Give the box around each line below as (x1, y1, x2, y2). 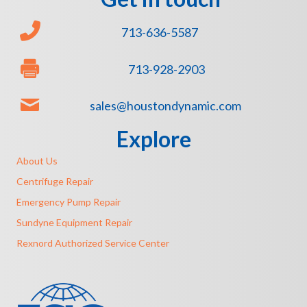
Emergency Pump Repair (16, 196, 121, 208)
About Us (16, 155, 58, 167)
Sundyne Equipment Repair (16, 217, 132, 229)
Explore (116, 125, 191, 153)
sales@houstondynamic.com (90, 98, 241, 114)
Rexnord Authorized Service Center (16, 237, 169, 249)
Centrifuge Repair (16, 175, 93, 188)
